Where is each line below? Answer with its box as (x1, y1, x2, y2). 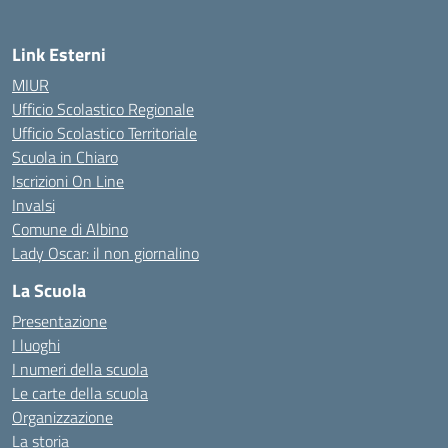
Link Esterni (12, 41, 106, 68)
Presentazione (12, 309, 107, 333)
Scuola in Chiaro (12, 145, 118, 169)
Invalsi (12, 193, 55, 217)
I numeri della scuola (12, 357, 148, 381)
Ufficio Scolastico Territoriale (12, 121, 197, 145)
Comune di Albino (12, 217, 128, 241)
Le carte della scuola (12, 381, 148, 405)
